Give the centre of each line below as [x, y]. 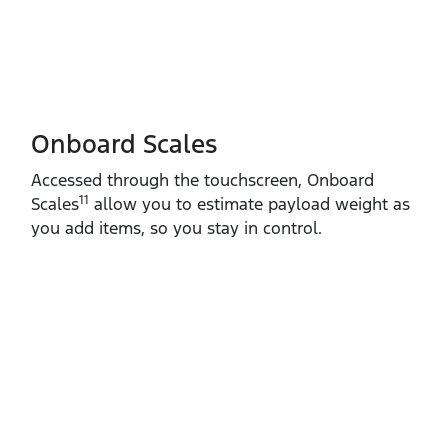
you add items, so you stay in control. [176, 227]
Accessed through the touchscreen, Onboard [202, 179]
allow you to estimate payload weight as [249, 203]
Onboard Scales [124, 143]
